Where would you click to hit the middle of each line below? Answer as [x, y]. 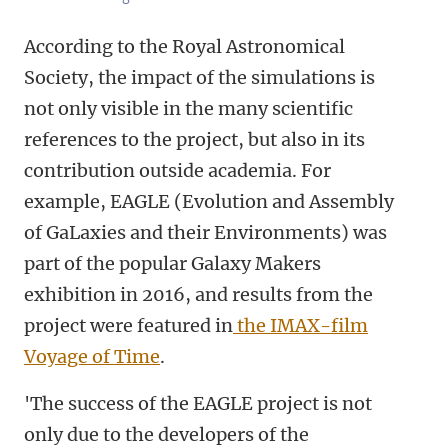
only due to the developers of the [166, 434]
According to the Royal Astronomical [184, 46]
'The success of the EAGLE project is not [198, 403]
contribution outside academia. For [177, 170]
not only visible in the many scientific [188, 108]
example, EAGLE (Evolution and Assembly [209, 201]
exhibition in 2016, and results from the [198, 294]
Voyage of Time [92, 356]
